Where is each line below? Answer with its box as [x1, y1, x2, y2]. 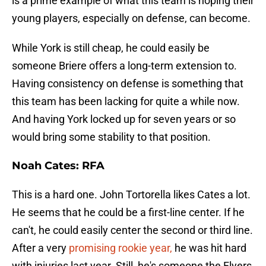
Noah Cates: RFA [12, 159, 104, 173]
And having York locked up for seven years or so [12, 113, 236, 126]
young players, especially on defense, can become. [12, 12, 251, 25]
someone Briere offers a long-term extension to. [12, 59, 237, 72]
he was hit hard [172, 242, 246, 255]
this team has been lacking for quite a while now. [12, 95, 240, 108]
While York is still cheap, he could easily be [12, 42, 210, 55]
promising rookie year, [69, 242, 172, 255]
